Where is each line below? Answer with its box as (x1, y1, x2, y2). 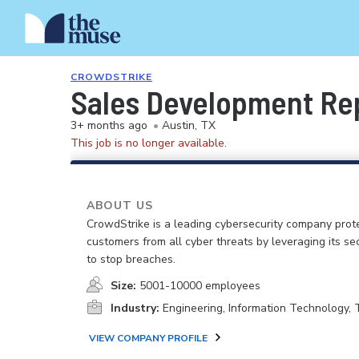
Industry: (111, 301, 159, 316)
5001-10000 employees (139, 278, 260, 293)
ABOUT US (87, 198, 153, 213)
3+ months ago (71, 118, 147, 133)
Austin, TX (162, 118, 216, 133)
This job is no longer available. (71, 135, 227, 151)
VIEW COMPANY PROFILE (89, 332, 208, 345)
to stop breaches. (87, 252, 175, 267)
